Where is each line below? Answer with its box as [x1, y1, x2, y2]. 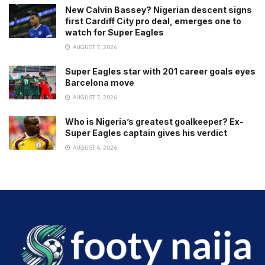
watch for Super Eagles [65, 27, 164, 38]
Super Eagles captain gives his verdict [65, 128, 227, 138]
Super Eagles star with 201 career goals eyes [65, 66, 256, 77]
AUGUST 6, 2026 [72, 144, 117, 152]
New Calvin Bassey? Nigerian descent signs [65, 5, 252, 15]
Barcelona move [65, 77, 134, 88]
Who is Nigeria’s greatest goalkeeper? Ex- [65, 117, 244, 127]
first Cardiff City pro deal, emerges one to [65, 16, 241, 27]
